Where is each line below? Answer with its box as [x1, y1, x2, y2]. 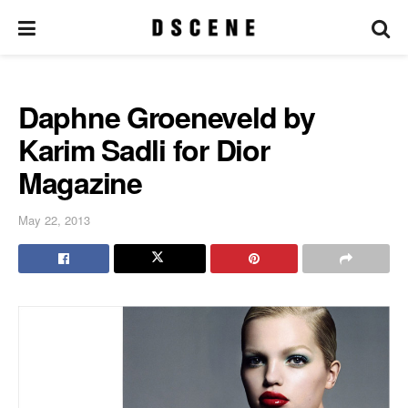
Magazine [18, 161, 142, 203]
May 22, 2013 [18, 210, 90, 229]
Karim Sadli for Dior [18, 128, 270, 170]
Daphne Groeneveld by [18, 96, 315, 138]
